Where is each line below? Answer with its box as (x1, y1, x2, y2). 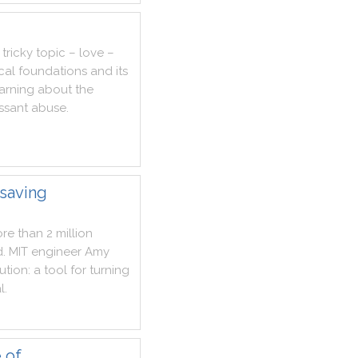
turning (89, 263, 129, 277)
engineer (31, 245, 82, 259)
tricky (2, 46, 33, 60)
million (56, 226, 93, 241)
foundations (18, 64, 87, 78)
